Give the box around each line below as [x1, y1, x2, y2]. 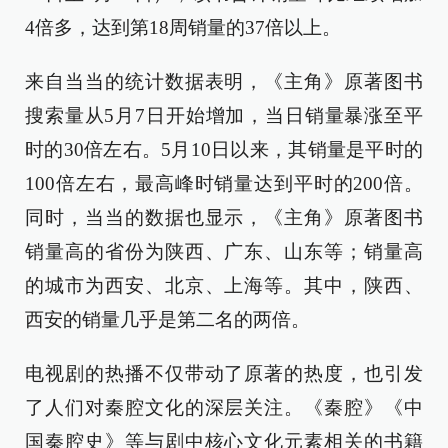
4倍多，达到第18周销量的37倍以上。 [25, 17, 341, 39]
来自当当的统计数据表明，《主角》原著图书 [25, 71, 423, 93]
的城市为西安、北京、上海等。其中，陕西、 [25, 275, 423, 297]
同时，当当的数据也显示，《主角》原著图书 [25, 207, 423, 229]
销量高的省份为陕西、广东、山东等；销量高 [25, 241, 423, 263]
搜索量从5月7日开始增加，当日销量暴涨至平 [25, 105, 423, 127]
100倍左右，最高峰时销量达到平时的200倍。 [25, 173, 423, 195]
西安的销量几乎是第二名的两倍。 [25, 309, 310, 331]
